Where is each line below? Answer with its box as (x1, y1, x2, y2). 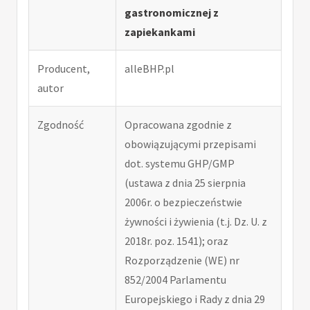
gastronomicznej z (125, 5, 219, 19)
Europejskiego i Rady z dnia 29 (125, 291, 265, 306)
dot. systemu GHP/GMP (125, 156, 235, 170)
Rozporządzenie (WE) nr (125, 253, 239, 267)
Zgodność (37, 117, 84, 131)
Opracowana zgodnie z (125, 117, 232, 131)
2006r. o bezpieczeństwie (125, 194, 242, 209)
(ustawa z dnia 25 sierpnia (125, 175, 246, 190)
